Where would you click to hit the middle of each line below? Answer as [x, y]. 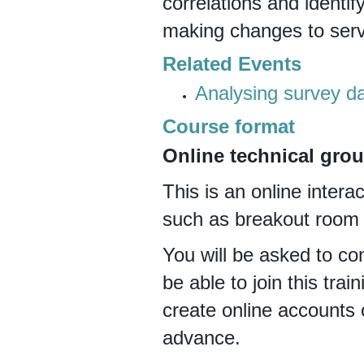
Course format [228, 126]
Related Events [232, 64]
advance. [201, 338]
